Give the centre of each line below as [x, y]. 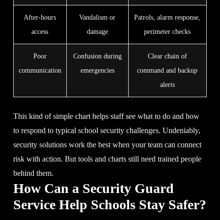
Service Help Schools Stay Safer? [110, 204]
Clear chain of [167, 56]
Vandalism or [97, 17]
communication [40, 70]
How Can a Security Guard [93, 188]
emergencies [97, 70]
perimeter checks [167, 31]
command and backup [167, 70]
